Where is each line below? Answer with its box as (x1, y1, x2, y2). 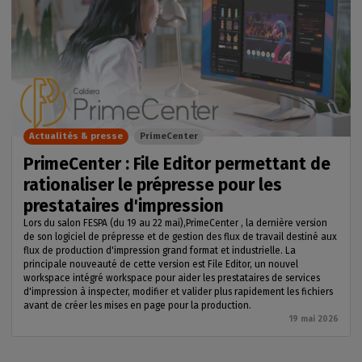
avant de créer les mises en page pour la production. (23, 300, 254, 311)
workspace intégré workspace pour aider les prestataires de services (23, 272, 320, 284)
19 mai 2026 (289, 314, 339, 324)
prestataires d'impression (23, 196, 228, 217)
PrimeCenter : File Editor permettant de (23, 154, 330, 175)
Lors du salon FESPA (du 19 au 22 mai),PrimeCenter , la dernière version (23, 217, 327, 229)
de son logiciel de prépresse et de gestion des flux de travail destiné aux (23, 231, 337, 242)
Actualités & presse (29, 131, 123, 141)
